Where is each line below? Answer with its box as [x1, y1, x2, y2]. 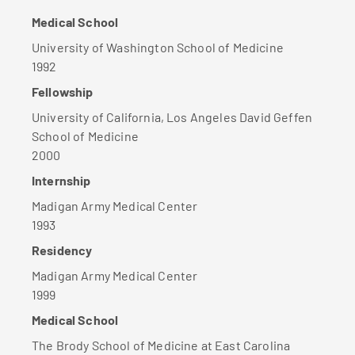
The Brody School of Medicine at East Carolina [32, 338, 291, 353]
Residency [32, 242, 93, 258]
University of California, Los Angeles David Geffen [32, 109, 313, 124]
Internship [32, 173, 91, 188]
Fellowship [32, 84, 94, 99]
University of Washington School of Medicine [32, 40, 284, 55]
